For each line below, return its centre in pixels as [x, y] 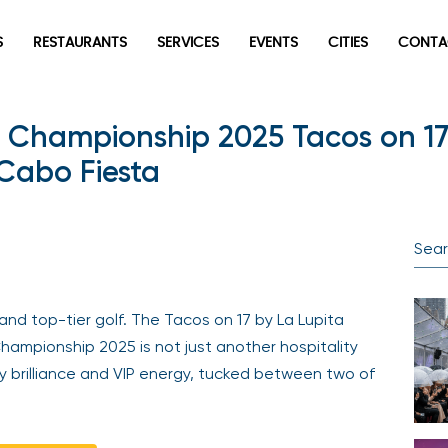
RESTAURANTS [80, 42]
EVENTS [273, 42]
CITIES [348, 42]
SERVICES [188, 42]
